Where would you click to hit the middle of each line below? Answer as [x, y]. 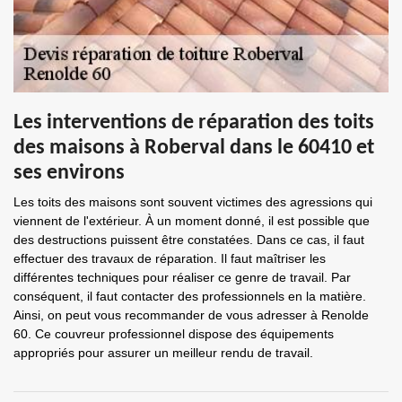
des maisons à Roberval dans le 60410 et [194, 148]
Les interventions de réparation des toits [194, 123]
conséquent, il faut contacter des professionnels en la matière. [190, 296]
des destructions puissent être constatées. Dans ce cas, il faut [189, 240]
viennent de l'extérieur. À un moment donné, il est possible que [192, 221]
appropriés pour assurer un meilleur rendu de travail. [163, 353]
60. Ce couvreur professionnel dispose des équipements [174, 334]
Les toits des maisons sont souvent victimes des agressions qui [193, 202]
